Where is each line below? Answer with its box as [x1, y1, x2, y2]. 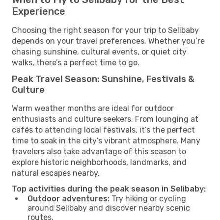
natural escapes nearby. [12, 168, 100, 178]
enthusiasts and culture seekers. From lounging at [12, 114, 198, 124]
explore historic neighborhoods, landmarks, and [12, 157, 187, 167]
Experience [12, 5, 65, 17]
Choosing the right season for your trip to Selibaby [12, 25, 199, 35]
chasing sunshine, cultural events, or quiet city [12, 47, 187, 56]
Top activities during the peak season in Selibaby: [12, 184, 206, 193]
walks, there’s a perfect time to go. [12, 57, 139, 67]
